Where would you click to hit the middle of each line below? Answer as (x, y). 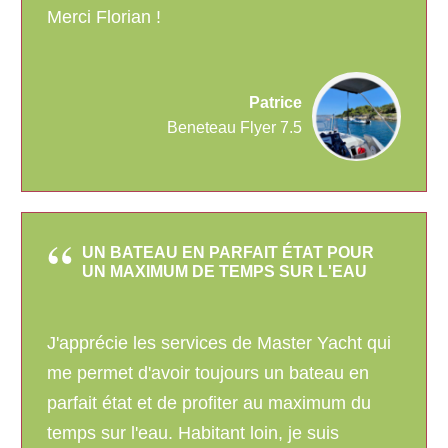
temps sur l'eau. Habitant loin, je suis (193, 433)
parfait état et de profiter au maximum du (209, 403)
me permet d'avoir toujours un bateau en (208, 373)
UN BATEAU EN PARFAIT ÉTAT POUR (228, 253)
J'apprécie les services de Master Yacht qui (219, 343)
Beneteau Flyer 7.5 (234, 128)
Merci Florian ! (104, 17)
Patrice (275, 103)
